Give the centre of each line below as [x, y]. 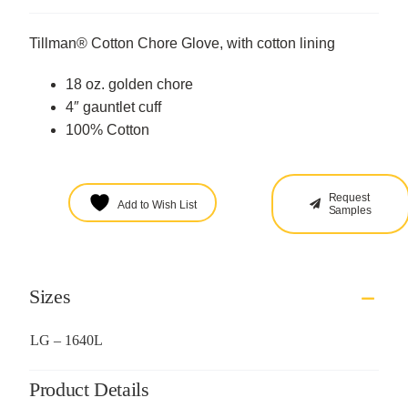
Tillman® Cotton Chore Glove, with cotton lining [182, 44]
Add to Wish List [157, 205]
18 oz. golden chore [129, 85]
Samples [350, 211]
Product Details [89, 390]
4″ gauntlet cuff [113, 107]
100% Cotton [107, 130]
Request [349, 198]
